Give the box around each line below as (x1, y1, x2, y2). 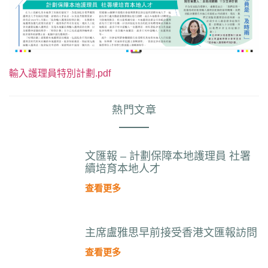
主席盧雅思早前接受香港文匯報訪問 (84, 227, 257, 239)
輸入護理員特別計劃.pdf (9, 68, 111, 79)
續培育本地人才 (84, 162, 160, 175)
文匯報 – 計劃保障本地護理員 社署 (84, 150, 251, 162)
